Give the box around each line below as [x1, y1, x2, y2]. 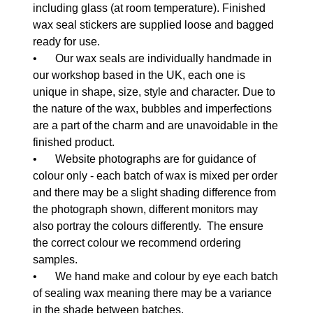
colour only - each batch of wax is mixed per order [33, 169, 277, 182]
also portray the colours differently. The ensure [33, 219, 263, 232]
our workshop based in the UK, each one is [33, 68, 245, 81]
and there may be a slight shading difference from [33, 186, 276, 198]
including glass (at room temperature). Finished [33, 1, 265, 14]
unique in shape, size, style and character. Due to [33, 85, 275, 98]
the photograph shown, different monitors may [33, 203, 258, 215]
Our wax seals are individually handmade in [55, 52, 272, 64]
